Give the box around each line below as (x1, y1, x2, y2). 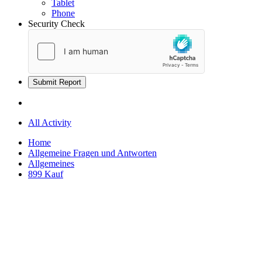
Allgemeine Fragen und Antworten (28, 148, 157, 158)
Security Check (28, 19, 85, 29)
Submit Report (33, 78, 81, 87)
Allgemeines (28, 158, 74, 169)
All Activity (28, 118, 71, 128)
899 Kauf (28, 169, 63, 180)
